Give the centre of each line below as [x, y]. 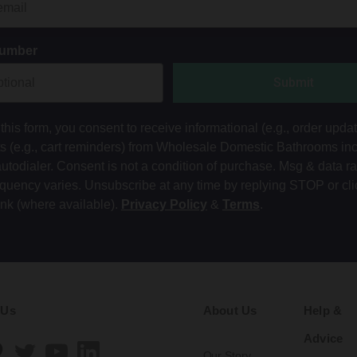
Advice [323, 339]
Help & [323, 311]
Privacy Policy [164, 205]
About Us [230, 311]
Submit [294, 83]
